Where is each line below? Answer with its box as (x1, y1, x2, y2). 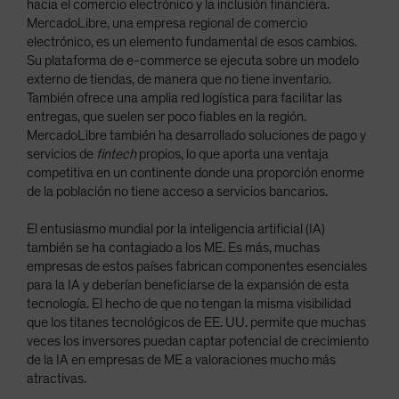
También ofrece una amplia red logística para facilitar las (27, 91, 342, 106)
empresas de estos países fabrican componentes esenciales (27, 259, 367, 274)
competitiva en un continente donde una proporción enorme (27, 166, 364, 181)
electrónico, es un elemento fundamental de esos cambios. (27, 35, 357, 50)
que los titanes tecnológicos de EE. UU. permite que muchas (27, 315, 366, 330)
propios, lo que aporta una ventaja (136, 147, 329, 162)
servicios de (27, 147, 96, 162)
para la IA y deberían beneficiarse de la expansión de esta (27, 278, 349, 293)
